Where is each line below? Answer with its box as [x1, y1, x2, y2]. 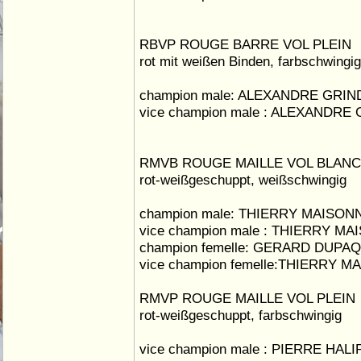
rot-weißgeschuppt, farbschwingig [139, 307, 342, 323]
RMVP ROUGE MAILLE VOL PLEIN [139, 290, 355, 306]
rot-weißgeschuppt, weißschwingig [139, 172, 346, 188]
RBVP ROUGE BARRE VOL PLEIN [139, 36, 351, 52]
